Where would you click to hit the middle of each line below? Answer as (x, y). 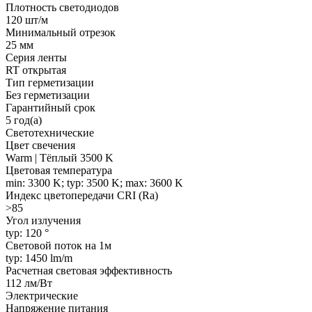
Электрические (42, 295)
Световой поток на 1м (58, 245)
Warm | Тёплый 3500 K (60, 157)
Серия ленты (36, 57)
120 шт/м (27, 19)
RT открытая (36, 70)
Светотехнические (50, 132)
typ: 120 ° (27, 233)
